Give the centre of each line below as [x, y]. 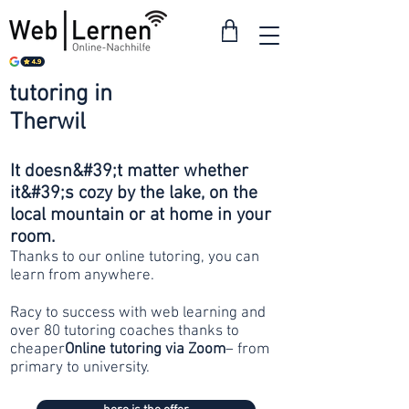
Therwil [48, 123]
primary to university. [80, 368]
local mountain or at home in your [141, 215]
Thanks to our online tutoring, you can [135, 257]
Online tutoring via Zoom [145, 350]
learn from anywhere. [82, 276]
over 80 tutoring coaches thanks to [125, 331]
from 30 [245, 105]
